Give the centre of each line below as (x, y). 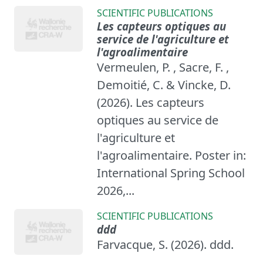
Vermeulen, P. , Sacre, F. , (163, 67)
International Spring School (171, 173)
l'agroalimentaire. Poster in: (172, 155)
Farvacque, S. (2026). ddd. (166, 244)
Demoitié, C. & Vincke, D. (164, 85)
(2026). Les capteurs (151, 102)
